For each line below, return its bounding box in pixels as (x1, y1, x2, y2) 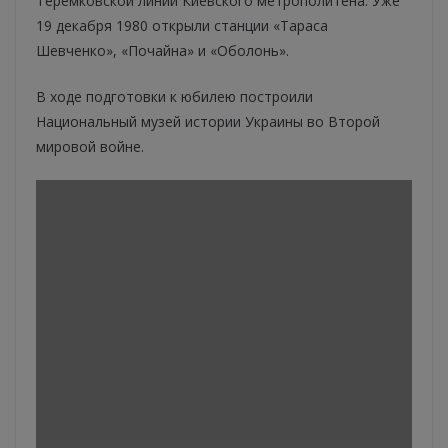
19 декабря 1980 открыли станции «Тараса (36, 16, 328, 36)
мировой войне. (36, 137, 144, 157)
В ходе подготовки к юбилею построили (36, 87, 313, 107)
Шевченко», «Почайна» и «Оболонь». (36, 41, 289, 61)
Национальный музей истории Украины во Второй (36, 112, 380, 132)
